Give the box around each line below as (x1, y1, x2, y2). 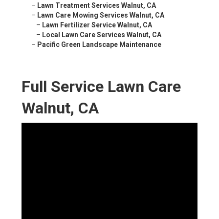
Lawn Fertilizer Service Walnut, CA (42, 21, 152, 29)
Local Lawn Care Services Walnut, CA (42, 31, 161, 39)
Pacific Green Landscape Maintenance (37, 41, 161, 49)
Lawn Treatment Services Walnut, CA (37, 1, 156, 10)
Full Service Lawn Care (22, 77, 181, 96)
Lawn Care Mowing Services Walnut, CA (37, 11, 164, 20)
